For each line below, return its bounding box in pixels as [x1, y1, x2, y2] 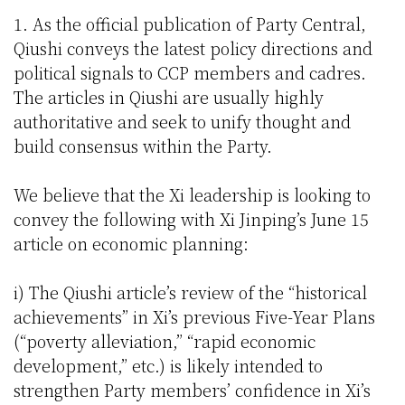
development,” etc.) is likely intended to [14, 353, 323, 378]
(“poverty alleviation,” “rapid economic [14, 329, 316, 353]
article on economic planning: [14, 231, 249, 256]
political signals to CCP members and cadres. [14, 61, 366, 85]
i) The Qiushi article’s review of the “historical [14, 280, 367, 305]
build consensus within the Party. [14, 134, 272, 158]
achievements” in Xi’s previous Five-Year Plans [14, 305, 375, 329]
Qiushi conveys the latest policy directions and [14, 36, 372, 61]
